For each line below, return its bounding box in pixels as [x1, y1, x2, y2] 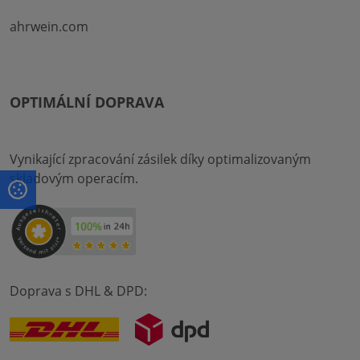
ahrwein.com [10, 17, 88, 35]
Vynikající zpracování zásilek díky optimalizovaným [10, 149, 311, 168]
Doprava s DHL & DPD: [10, 281, 147, 300]
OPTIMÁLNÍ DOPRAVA [10, 92, 164, 112]
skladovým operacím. [10, 169, 138, 187]
